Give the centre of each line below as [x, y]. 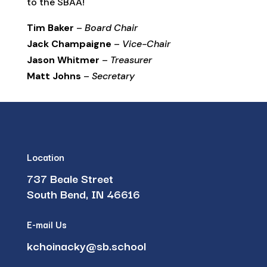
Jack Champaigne [69, 44]
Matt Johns [54, 76]
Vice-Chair [146, 44]
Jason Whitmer [63, 60]
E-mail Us [46, 224]
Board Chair [111, 28]
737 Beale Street [70, 178]
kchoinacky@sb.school [86, 246]
